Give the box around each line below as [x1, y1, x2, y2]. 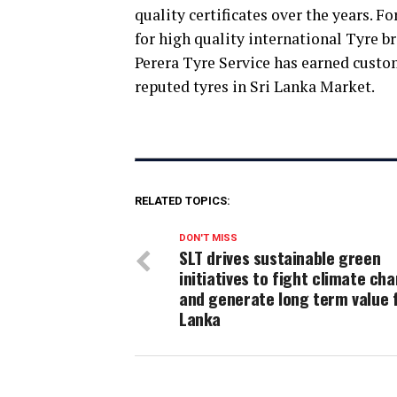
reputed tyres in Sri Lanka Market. [135, 76, 375, 97]
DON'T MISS [179, 232, 237, 245]
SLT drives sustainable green [179, 245, 381, 271]
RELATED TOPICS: [135, 194, 230, 208]
